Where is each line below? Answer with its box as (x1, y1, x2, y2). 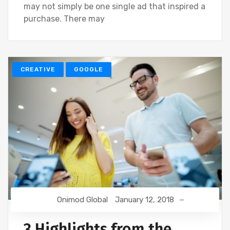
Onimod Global (57, 195, 108, 204)
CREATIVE (21, 66, 55, 73)
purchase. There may (24, 14, 105, 24)
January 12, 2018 (115, 195, 174, 204)
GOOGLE (74, 66, 103, 73)
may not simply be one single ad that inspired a (24, 2, 205, 12)
